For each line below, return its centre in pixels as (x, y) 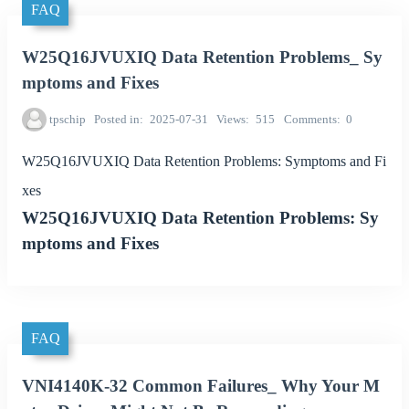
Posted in (117, 120)
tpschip (67, 120)
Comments (310, 120)
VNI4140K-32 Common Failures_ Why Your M (201, 386)
